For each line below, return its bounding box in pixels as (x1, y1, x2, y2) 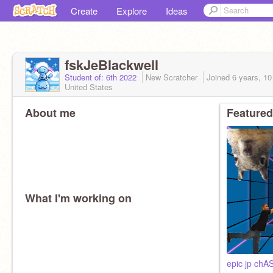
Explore (116, 4, 147, 17)
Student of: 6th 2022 (65, 71, 139, 83)
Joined (207, 71, 232, 83)
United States (65, 81, 113, 93)
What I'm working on (25, 190, 132, 206)
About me (25, 105, 76, 121)
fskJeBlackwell (65, 55, 158, 74)
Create (71, 4, 97, 17)
